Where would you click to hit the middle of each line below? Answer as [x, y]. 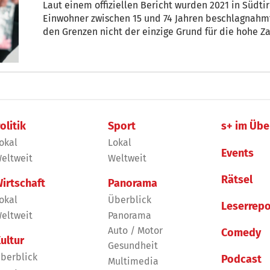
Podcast [242, 259]
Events [238, 153]
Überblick [129, 200]
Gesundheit [133, 246]
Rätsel [237, 179]
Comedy [241, 233]
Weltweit [127, 158]
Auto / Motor [135, 230]
